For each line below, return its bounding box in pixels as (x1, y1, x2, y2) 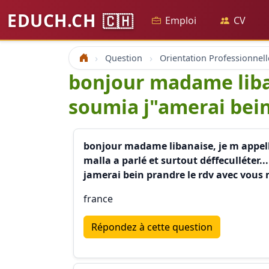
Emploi (165, 14, 196, 27)
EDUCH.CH (7, 9, 100, 32)
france (83, 192, 113, 205)
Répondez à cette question (91, 220, 213, 234)
